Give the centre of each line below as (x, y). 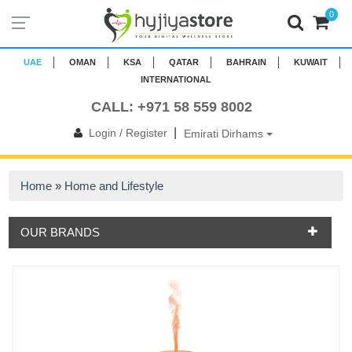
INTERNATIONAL (176, 79)
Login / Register (128, 133)
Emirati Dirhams (225, 133)
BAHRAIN (246, 62)
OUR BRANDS (60, 232)
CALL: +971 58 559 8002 (172, 107)
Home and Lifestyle (114, 186)
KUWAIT (311, 62)
